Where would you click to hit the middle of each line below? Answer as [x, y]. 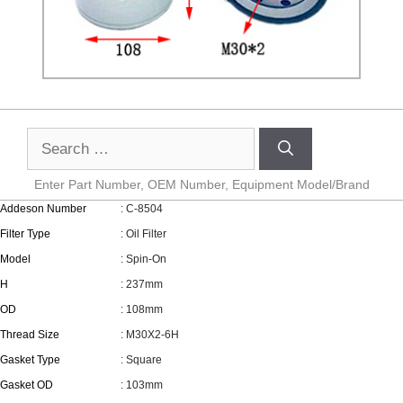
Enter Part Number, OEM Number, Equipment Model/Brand [201, 184]
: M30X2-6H [150, 335]
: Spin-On [144, 259]
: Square [142, 360]
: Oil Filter [144, 234]
